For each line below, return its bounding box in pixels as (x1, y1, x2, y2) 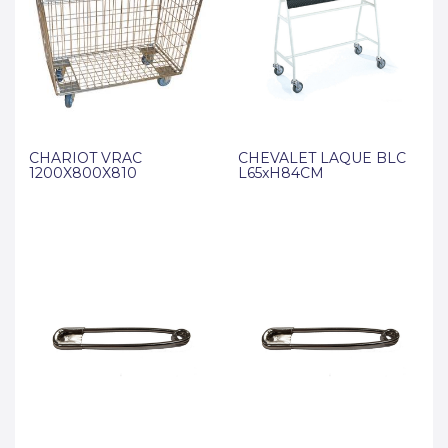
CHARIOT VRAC (29, 149, 142, 167)
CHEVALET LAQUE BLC (238, 149, 406, 167)
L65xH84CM (238, 164, 324, 182)
